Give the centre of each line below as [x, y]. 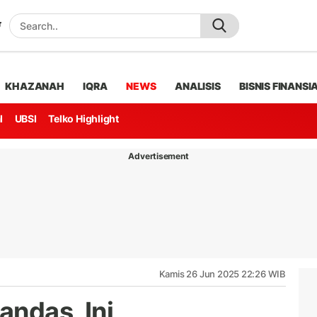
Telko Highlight [84, 119]
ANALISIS [198, 86]
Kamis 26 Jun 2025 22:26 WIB [222, 273]
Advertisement [158, 156]
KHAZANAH [35, 86]
